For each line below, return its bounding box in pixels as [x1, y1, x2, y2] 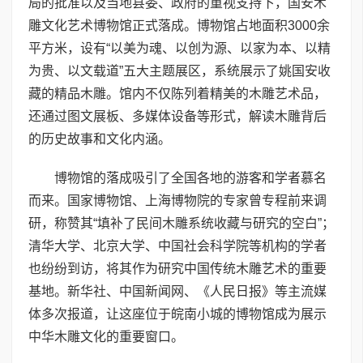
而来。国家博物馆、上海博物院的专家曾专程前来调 [28, 194, 327, 208]
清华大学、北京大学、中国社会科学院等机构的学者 [28, 239, 327, 254]
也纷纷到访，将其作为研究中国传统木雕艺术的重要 [28, 262, 327, 276]
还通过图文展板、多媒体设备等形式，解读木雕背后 [28, 109, 327, 124]
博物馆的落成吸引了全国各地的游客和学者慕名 [54, 171, 327, 186]
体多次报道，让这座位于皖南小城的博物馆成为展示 [28, 307, 327, 322]
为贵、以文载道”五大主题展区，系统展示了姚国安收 [28, 64, 331, 79]
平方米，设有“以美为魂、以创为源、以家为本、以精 [28, 41, 331, 56]
